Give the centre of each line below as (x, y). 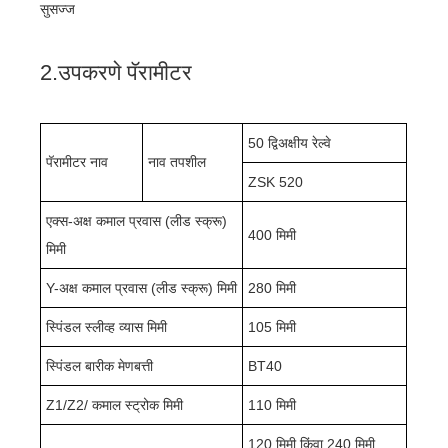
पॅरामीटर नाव (77, 161)
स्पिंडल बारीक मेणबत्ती (100, 365)
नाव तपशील (177, 161)
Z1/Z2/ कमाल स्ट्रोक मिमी (115, 404)
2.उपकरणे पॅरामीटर (116, 72)
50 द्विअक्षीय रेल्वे (290, 142)
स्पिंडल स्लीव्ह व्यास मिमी (107, 326)
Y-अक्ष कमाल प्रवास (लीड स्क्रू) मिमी (142, 287)
